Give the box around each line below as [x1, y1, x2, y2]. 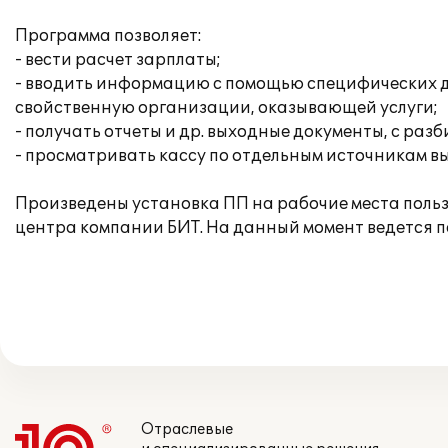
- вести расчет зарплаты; [15, 50, 221, 70]
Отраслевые [141, 421, 233, 438]
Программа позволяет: [15, 26, 202, 46]
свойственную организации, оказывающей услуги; [15, 98, 438, 118]
